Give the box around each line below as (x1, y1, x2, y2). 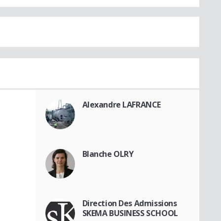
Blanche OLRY (82, 148, 134, 160)
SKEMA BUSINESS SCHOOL (82, 208, 178, 219)
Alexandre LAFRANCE (82, 99, 161, 110)
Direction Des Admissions (82, 198, 177, 209)
